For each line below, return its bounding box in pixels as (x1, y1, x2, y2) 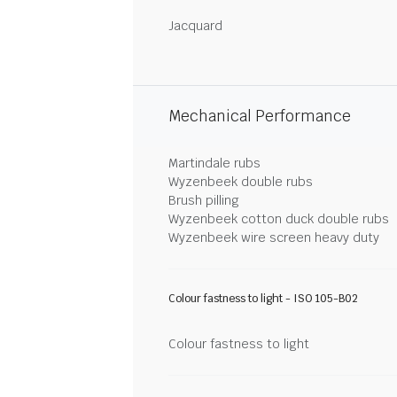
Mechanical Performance (168, 105, 351, 126)
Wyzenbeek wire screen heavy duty (168, 229, 379, 245)
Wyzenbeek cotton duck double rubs (168, 210, 389, 227)
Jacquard (168, 17, 222, 34)
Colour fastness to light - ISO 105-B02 (168, 291, 358, 306)
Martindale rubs (168, 154, 261, 171)
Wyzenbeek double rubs (168, 173, 313, 190)
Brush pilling (168, 191, 239, 208)
